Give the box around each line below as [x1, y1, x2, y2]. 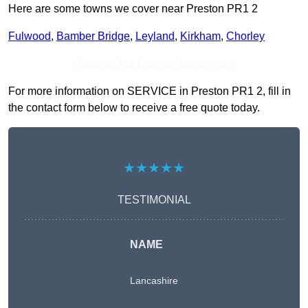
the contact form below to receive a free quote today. [8, 102, 260, 114]
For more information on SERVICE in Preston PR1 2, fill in [8, 85, 291, 98]
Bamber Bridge [56, 30, 130, 43]
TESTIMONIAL [117, 194, 191, 206]
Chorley [226, 30, 265, 43]
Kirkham [180, 30, 221, 43]
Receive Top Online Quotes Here [74, 58, 234, 70]
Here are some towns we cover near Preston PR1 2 [8, 3, 258, 15]
